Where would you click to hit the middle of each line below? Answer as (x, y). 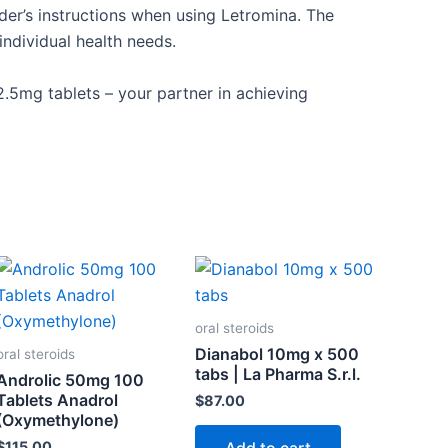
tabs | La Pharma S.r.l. (278, 374)
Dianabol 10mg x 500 (277, 354)
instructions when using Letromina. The (183, 15)
